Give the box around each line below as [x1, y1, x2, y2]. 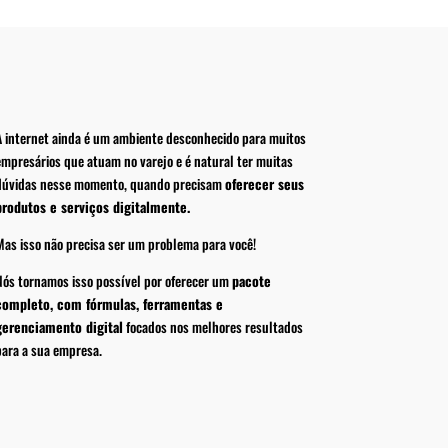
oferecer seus [224, 173, 304, 194]
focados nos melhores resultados [122, 316, 303, 337]
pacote [231, 270, 271, 291]
